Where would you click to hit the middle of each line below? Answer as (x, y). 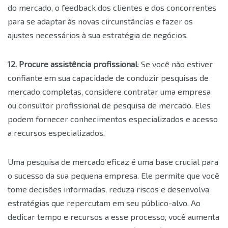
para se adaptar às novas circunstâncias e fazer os (100, 21)
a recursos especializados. (56, 133)
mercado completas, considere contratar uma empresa (109, 92)
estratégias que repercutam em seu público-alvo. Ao (104, 203)
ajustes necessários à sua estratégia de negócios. (98, 35)
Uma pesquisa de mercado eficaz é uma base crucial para (113, 162)
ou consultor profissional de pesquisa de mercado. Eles (109, 105)
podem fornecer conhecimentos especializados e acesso (113, 119)
